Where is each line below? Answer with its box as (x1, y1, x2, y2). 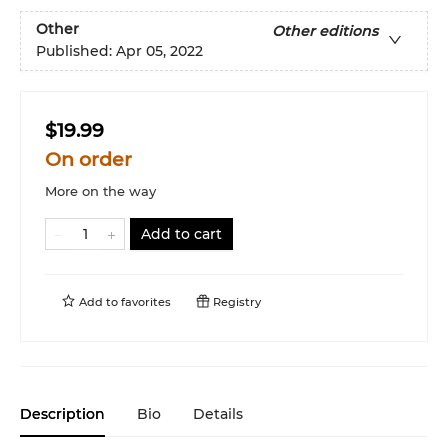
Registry (210, 295, 261, 309)
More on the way (45, 183, 156, 199)
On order (45, 148, 132, 171)
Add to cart (141, 225, 222, 243)
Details (193, 405, 243, 423)
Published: (36, 42, 116, 61)
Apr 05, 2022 (116, 42, 203, 61)
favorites (121, 295, 171, 309)
